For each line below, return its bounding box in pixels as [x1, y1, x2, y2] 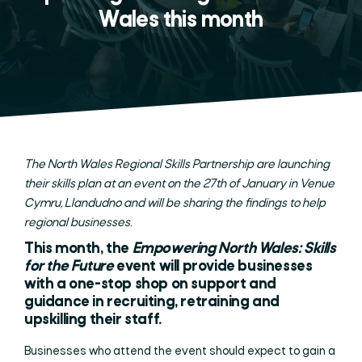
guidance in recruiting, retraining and [24, 295, 280, 310]
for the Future [24, 259, 114, 275]
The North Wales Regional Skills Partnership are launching [24, 158, 330, 171]
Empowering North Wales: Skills [132, 242, 336, 257]
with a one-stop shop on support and [24, 277, 277, 293]
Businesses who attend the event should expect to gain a [24, 345, 335, 358]
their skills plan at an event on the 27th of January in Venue [24, 178, 335, 191]
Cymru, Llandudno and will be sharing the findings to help [24, 197, 326, 210]
